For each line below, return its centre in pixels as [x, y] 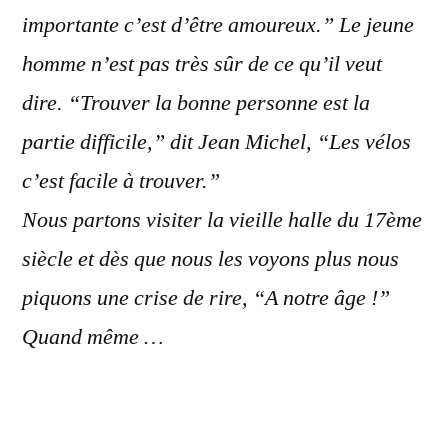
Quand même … [93, 337]
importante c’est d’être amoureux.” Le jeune [218, 25]
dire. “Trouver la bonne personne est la [196, 103]
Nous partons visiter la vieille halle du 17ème [222, 220]
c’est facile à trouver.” [121, 181]
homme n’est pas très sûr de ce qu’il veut [202, 64]
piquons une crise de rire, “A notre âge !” [206, 298]
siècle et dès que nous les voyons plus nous [210, 259]
